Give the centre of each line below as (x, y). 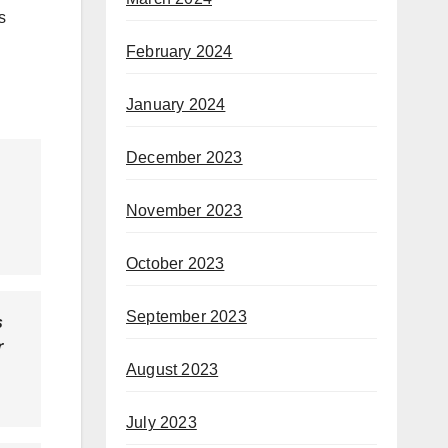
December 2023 (184, 158)
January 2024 (176, 105)
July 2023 (161, 423)
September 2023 (186, 317)
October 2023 (175, 264)
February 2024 (179, 52)
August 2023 (172, 370)
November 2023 (184, 211)
